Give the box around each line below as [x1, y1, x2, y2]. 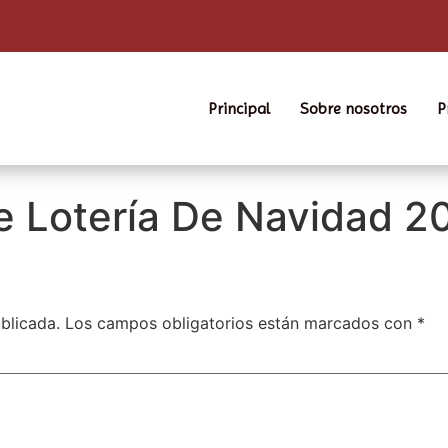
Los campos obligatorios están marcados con [65, 313, 417, 333]
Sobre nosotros [300, 98, 407, 118]
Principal [208, 98, 270, 118]
